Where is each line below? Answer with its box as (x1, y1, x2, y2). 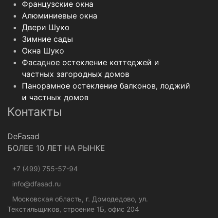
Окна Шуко (22, 46, 64, 56)
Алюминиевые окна (22, 11, 97, 21)
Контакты (7, 105, 62, 119)
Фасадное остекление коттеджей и (22, 57, 159, 68)
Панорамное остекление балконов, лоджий (22, 81, 190, 91)
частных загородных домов (22, 69, 129, 79)
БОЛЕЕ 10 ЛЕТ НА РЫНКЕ (7, 143, 105, 153)
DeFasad (7, 131, 39, 142)
